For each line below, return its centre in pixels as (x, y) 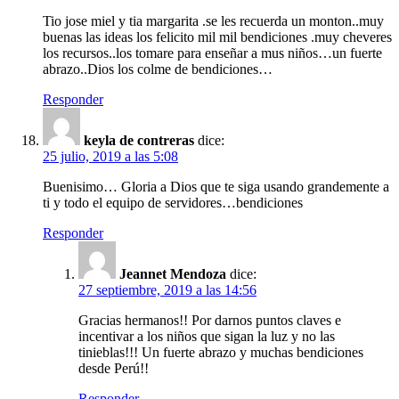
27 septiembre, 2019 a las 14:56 (167, 289)
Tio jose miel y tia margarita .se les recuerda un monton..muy (213, 20)
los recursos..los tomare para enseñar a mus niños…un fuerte (212, 53)
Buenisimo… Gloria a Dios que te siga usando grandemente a (216, 186)
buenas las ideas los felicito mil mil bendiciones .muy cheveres (217, 37)
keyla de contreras (139, 140)
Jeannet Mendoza (173, 273)
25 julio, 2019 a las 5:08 (110, 156)
